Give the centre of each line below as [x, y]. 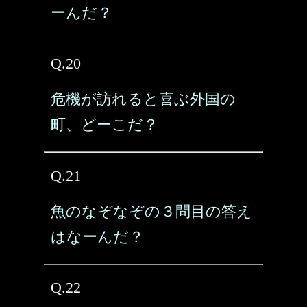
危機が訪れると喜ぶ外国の [143, 99]
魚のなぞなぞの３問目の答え [151, 211]
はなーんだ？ [97, 237]
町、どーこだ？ [105, 124]
